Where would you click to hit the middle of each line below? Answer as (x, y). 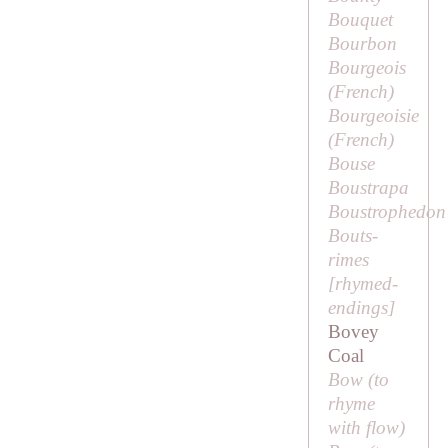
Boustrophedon (386, 212)
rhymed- (366, 284)
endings (357, 308)
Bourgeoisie (373, 116)
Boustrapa (368, 188)
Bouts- (352, 236)
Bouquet (360, 20)
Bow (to (358, 380)
